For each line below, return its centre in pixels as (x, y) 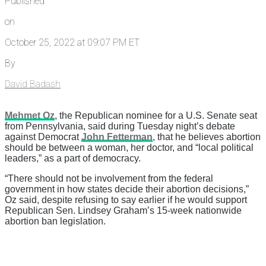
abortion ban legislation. (55, 221)
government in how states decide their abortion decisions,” (127, 189)
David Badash (33, 84)
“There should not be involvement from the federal (109, 178)
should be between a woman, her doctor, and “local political (129, 147)
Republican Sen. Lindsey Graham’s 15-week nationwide (123, 210)
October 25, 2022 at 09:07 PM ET (72, 42)
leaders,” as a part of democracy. (73, 158)
